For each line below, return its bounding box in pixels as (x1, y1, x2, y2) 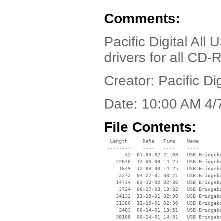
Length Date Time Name (104, 138, 199, 144)
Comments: (104, 11, 180, 26)
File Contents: (104, 119, 196, 135)
